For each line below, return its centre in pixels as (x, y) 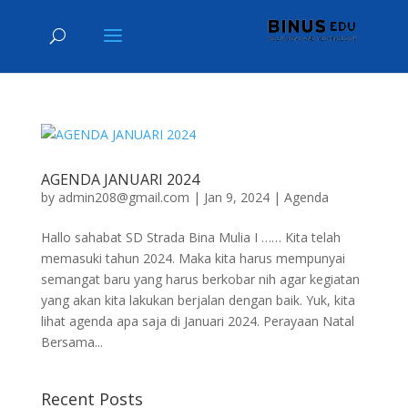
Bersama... (71, 342)
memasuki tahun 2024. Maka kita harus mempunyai (193, 258)
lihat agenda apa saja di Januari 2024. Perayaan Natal (197, 321)
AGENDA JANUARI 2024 (120, 179)
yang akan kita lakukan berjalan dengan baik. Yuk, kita (198, 300)
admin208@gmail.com (123, 197)
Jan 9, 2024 (236, 197)
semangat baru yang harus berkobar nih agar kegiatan (200, 279)
